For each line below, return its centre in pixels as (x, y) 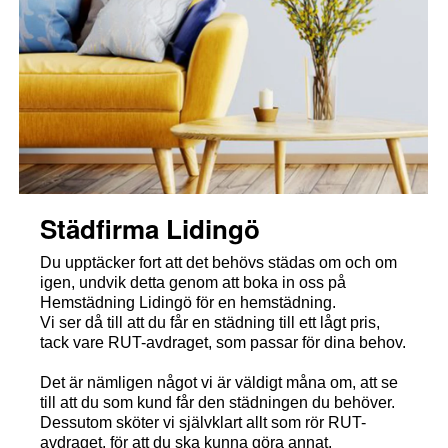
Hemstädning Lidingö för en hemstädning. (187, 302)
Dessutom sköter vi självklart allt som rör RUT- (202, 422)
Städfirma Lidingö (149, 228)
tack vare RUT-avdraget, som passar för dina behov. (222, 342)
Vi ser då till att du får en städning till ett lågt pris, (209, 322)
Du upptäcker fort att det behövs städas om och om (218, 262)
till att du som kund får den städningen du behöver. (217, 402)
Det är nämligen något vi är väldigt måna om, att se (218, 382)
